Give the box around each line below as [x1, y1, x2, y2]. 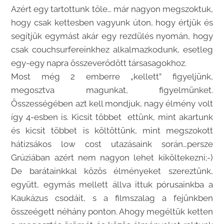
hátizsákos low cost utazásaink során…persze [11, 139, 213, 149]
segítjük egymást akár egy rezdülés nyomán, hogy [11, 31, 213, 41]
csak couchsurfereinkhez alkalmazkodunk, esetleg [11, 44, 213, 55]
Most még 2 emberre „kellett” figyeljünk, [11, 71, 213, 82]
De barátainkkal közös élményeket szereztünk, [11, 166, 213, 176]
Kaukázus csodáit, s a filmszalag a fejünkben [11, 193, 213, 203]
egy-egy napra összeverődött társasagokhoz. [11, 58, 187, 68]
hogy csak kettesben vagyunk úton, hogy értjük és [11, 17, 213, 28]
